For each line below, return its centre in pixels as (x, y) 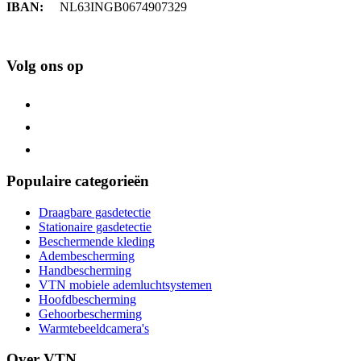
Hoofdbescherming (87, 299)
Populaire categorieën (78, 181)
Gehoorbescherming (90, 313)
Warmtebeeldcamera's (94, 328)
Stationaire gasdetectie (95, 226)
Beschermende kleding (97, 241)
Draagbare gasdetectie (95, 212)
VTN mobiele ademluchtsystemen (125, 284)
